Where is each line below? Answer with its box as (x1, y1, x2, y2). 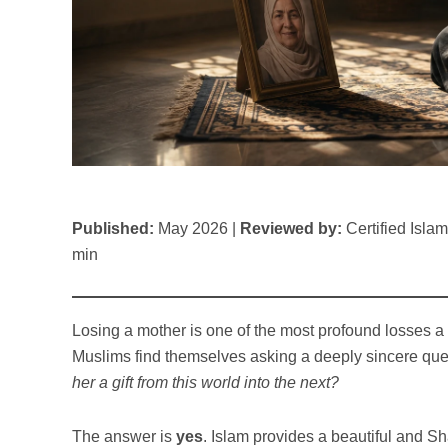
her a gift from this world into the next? (72, 373, 339, 391)
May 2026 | (154, 219, 240, 237)
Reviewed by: (240, 219, 342, 237)
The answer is (72, 427, 176, 445)
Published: (72, 219, 154, 237)
